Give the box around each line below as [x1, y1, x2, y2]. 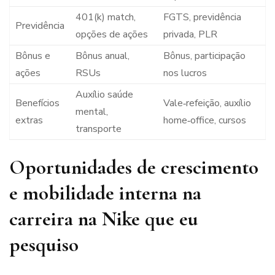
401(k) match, [75, 10, 136, 25]
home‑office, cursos [163, 114, 246, 128]
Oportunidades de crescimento [9, 155, 258, 180]
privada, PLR [163, 28, 217, 42]
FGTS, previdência [163, 10, 241, 25]
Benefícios [15, 96, 60, 110]
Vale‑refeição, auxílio [163, 96, 251, 110]
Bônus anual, [75, 49, 130, 63]
